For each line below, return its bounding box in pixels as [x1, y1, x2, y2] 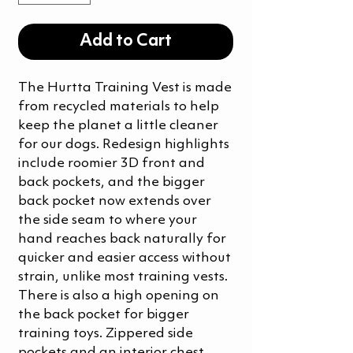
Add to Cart [80, 33, 172, 50]
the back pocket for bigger [18, 308, 189, 322]
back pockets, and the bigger [18, 176, 205, 190]
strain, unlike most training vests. [18, 270, 228, 284]
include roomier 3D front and [18, 157, 205, 171]
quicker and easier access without [18, 251, 231, 266]
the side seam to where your [18, 214, 197, 228]
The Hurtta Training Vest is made [18, 81, 232, 95]
